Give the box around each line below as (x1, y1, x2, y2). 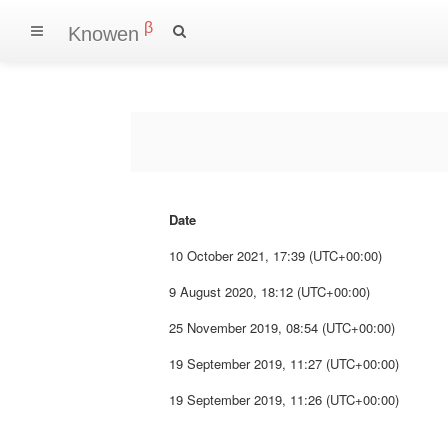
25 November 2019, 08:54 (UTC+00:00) (168, 317, 395, 337)
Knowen (68, 22, 139, 45)
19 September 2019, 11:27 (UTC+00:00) (168, 353, 399, 373)
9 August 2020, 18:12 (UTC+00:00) (168, 281, 370, 301)
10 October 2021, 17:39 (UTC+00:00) (168, 245, 382, 265)
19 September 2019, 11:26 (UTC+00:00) (168, 389, 399, 409)
